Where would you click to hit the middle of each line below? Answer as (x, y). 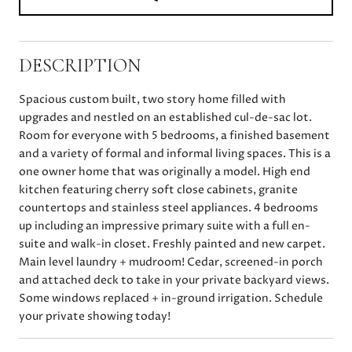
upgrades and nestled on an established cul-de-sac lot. (165, 117)
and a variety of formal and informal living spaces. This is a (175, 153)
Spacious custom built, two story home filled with (152, 99)
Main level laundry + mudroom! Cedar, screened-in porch (171, 262)
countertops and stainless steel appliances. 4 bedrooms (169, 207)
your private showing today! (95, 316)
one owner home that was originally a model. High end (165, 171)
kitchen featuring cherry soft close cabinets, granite (158, 189)
